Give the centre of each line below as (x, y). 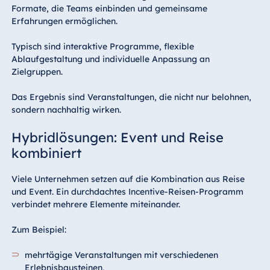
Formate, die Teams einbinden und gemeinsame (109, 8)
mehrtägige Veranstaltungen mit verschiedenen (122, 255)
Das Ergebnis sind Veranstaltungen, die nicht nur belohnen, (131, 97)
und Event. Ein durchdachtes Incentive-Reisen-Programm (127, 191)
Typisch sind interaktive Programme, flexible (102, 46)
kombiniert (46, 153)
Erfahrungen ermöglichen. (64, 21)
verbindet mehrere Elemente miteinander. (96, 204)
